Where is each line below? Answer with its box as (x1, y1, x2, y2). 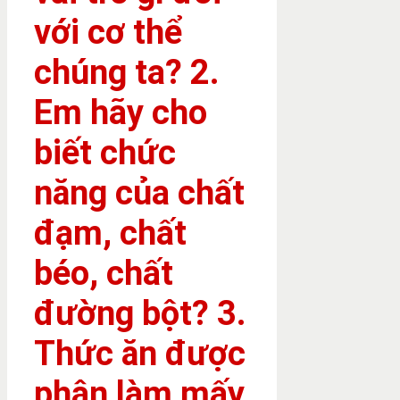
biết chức (34, 132, 176, 172)
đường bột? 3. (34, 293, 246, 333)
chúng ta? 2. (34, 52, 220, 92)
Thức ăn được (34, 333, 246, 373)
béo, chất (34, 253, 173, 293)
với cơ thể (34, 12, 183, 52)
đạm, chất (34, 212, 187, 253)
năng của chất (34, 172, 245, 212)
